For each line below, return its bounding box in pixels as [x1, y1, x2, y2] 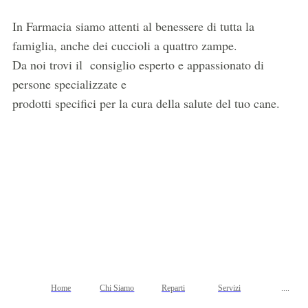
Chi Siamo [100, 283, 135, 293]
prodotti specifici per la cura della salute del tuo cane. [12, 94, 280, 111]
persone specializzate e [12, 75, 131, 92]
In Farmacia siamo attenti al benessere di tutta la [12, 17, 258, 34]
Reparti [161, 283, 185, 293]
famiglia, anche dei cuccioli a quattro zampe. [12, 36, 237, 54]
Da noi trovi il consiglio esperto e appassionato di [12, 56, 264, 73]
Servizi [218, 283, 241, 293]
